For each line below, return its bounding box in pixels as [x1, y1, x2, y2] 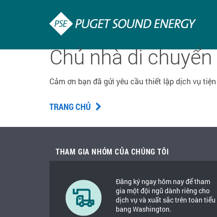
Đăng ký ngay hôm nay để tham [116, 177, 210, 186]
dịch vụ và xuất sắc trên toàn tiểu [116, 195, 216, 204]
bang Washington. [116, 204, 171, 214]
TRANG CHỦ [49, 101, 93, 112]
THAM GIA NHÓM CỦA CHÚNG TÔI [56, 146, 169, 156]
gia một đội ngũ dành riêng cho [116, 186, 210, 195]
